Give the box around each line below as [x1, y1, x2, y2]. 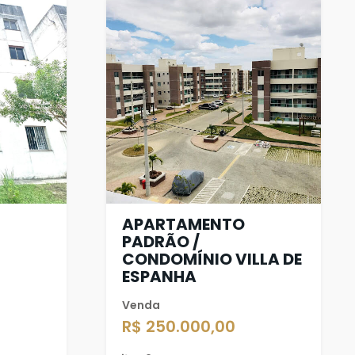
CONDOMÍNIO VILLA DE [121, 247, 302, 270]
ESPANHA [121, 265, 197, 288]
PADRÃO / [121, 230, 200, 253]
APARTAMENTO [121, 212, 245, 235]
